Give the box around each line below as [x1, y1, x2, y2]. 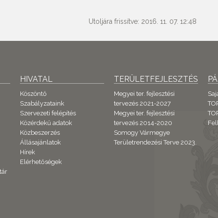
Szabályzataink [19, 99, 64, 107]
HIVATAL [19, 74, 53, 84]
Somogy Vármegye [113, 128, 170, 136]
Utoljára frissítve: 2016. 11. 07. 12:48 [89, 17, 197, 25]
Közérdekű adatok [19, 119, 72, 127]
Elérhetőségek [19, 158, 62, 165]
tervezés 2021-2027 [113, 99, 171, 107]
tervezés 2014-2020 [113, 119, 172, 127]
